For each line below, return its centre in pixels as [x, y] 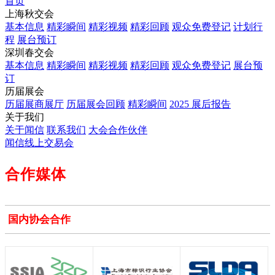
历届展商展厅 [34, 104]
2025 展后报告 [200, 104]
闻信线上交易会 [39, 143]
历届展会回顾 [96, 104]
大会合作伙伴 [118, 130]
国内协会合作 [39, 219]
